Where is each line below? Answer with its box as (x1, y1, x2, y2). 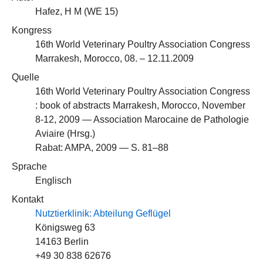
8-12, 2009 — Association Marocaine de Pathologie (35, 114, 249, 124)
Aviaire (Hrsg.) (35, 129, 95, 139)
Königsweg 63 (35, 222, 95, 232)
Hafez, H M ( (35, 6, 87, 16)
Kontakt (12, 194, 43, 204)
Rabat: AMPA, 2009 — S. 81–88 (35, 143, 168, 153)
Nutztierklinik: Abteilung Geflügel (35, 208, 171, 218)
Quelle (12, 72, 39, 82)
